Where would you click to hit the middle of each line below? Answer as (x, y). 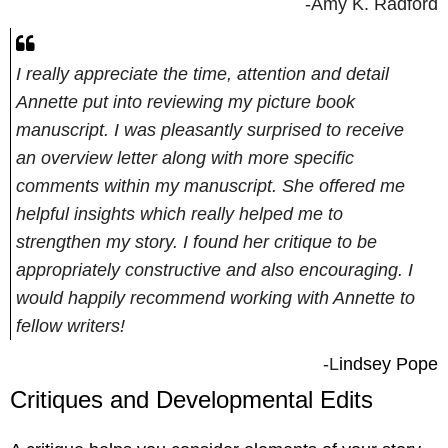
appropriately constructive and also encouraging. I (214, 269)
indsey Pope (388, 363)
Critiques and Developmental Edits (191, 399)
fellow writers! (70, 325)
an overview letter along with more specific (185, 157)
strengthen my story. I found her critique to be (196, 241)
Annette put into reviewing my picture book (185, 101)
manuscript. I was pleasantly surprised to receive (210, 129)
